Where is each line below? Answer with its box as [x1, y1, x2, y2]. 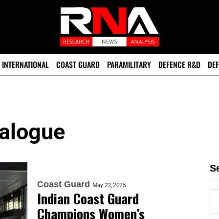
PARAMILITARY [107, 59, 151, 70]
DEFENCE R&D [158, 59, 200, 70]
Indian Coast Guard [37, 189, 139, 208]
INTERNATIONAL [2, 59, 49, 70]
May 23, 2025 [92, 182, 126, 189]
